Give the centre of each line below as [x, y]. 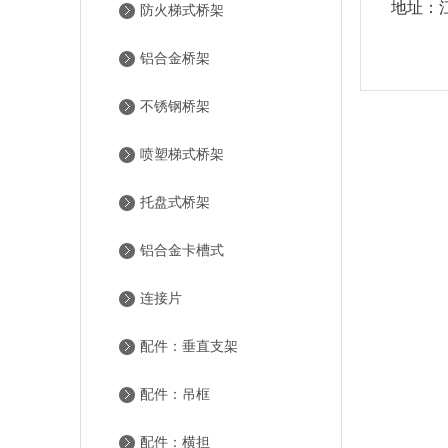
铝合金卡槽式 [182, 250]
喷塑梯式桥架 [182, 154]
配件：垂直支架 [189, 346]
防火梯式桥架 [182, 10]
